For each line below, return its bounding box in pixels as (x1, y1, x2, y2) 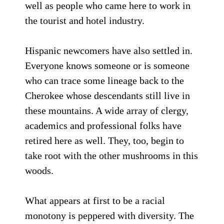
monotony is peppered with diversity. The (25, 210, 194, 221)
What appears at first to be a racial (25, 195, 165, 206)
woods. (25, 165, 53, 176)
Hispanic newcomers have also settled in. (25, 45, 192, 56)
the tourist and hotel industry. (25, 15, 144, 26)
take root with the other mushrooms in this (25, 150, 198, 161)
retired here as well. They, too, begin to (25, 135, 184, 146)
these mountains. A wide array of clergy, (25, 105, 188, 116)
